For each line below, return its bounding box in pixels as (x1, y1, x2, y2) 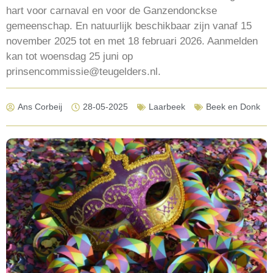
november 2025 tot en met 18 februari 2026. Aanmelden (6, 35, 258, 47)
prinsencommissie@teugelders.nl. (6, 65, 161, 77)
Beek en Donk (206, 102, 260, 112)
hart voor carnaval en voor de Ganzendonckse (6, 4, 217, 16)
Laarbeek (149, 102, 185, 112)
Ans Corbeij (18, 102, 62, 112)
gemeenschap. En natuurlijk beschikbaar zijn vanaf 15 (6, 19, 252, 32)
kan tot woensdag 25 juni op (6, 50, 133, 62)
